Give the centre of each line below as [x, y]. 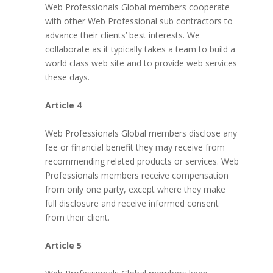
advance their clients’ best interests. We [122, 35]
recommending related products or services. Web [142, 161]
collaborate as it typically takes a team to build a [140, 49]
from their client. [77, 217]
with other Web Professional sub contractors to [139, 21]
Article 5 [63, 245]
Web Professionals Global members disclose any [141, 133]
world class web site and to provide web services [141, 63]
